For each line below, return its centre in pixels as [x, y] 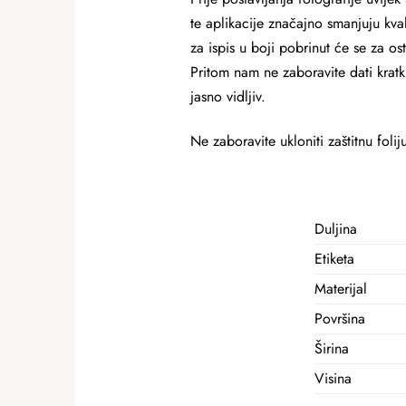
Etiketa [334, 259]
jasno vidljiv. [227, 97]
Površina [340, 319]
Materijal [341, 289]
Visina [333, 378]
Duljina [336, 229]
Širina [332, 348]
